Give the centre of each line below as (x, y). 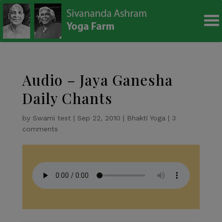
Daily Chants (67, 98)
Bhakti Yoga (146, 118)
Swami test (52, 118)
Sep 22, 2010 (99, 118)
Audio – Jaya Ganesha (97, 80)
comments (40, 129)
